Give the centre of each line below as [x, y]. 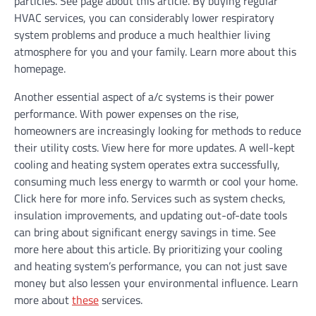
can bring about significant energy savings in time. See [145, 232]
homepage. [40, 68]
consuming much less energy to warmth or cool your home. [156, 181]
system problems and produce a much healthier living [142, 35]
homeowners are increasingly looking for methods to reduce [158, 130]
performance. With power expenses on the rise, [127, 114]
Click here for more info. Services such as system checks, [150, 198]
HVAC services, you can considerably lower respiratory [144, 18]
